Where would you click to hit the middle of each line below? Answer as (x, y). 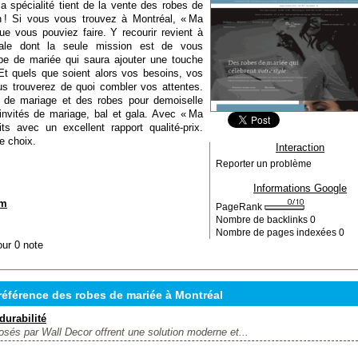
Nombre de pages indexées (277, 233)
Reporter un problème (264, 164)
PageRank (240, 207)
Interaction (300, 147)
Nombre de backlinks (263, 220)
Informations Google (300, 188)
